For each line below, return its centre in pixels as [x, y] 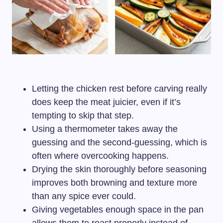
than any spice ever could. [84, 196]
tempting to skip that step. [83, 115]
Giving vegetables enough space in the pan [118, 209]
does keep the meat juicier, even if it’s [106, 102]
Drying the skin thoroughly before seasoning [119, 169]
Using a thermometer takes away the [105, 129]
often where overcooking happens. [100, 156]
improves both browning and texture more [114, 182]
